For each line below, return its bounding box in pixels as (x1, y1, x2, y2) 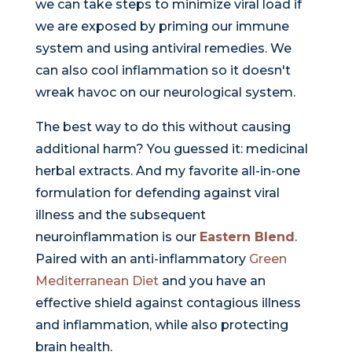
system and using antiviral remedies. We (35, 41, 291, 57)
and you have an (158, 273, 266, 289)
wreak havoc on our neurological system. (35, 85, 295, 101)
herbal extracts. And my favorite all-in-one (35, 163, 300, 179)
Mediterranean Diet (35, 273, 159, 289)
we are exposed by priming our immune (35, 19, 289, 35)
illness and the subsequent (35, 207, 206, 223)
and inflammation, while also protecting (35, 317, 288, 333)
